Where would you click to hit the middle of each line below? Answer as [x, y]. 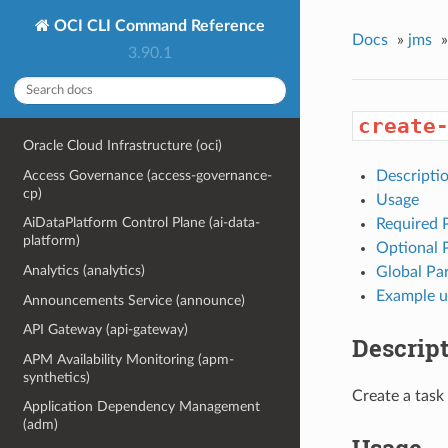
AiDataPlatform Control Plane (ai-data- [142, 223]
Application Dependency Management [142, 407]
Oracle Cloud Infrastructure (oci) [123, 146]
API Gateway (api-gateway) [106, 330]
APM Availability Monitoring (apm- [129, 359]
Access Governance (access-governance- [148, 175]
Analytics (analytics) [84, 270]
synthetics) [57, 377]
